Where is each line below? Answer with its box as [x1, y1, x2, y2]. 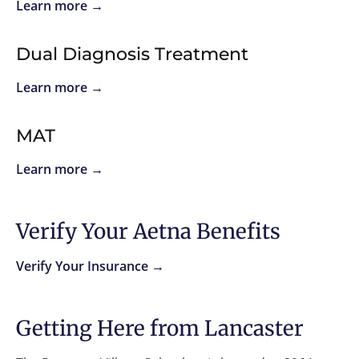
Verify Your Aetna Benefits [16, 217, 280, 244]
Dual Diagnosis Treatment [16, 42, 248, 65]
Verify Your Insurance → [16, 256, 164, 275]
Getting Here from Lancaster [16, 314, 304, 341]
